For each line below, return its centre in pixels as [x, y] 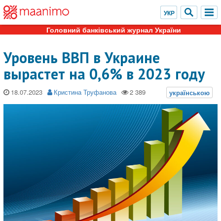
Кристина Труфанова [85, 92]
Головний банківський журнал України [113, 30]
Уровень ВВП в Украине [82, 57]
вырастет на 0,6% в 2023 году [104, 74]
